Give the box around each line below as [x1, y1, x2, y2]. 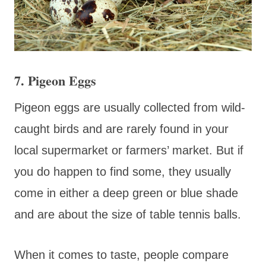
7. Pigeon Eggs [14, 70, 96, 90]
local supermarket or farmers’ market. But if [14, 143, 243, 157]
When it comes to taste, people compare [14, 248, 229, 261]
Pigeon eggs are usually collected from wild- [14, 100, 245, 114]
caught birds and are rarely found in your [14, 122, 229, 135]
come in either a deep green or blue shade [14, 186, 238, 199]
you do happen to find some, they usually [14, 164, 231, 178]
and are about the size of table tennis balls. [14, 207, 241, 221]
